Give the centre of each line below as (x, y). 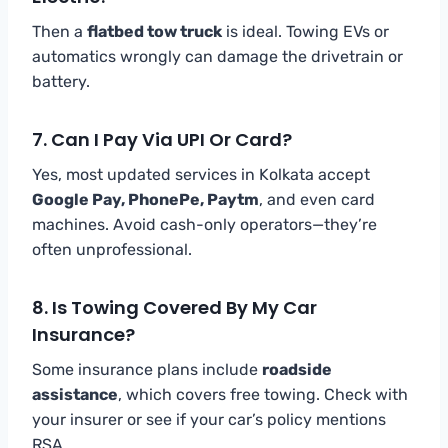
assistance (75, 394)
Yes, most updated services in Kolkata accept (201, 174)
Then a (59, 31)
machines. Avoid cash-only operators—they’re (204, 224)
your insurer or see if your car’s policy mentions (209, 419)
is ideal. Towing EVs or (305, 31)
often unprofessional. (112, 249)
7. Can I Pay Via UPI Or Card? (162, 139)
